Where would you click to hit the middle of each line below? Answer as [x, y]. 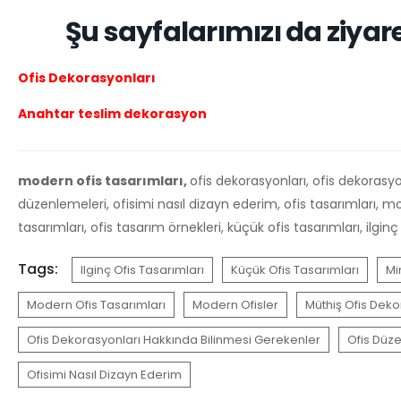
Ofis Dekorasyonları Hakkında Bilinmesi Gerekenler [174, 340]
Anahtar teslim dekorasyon [112, 114]
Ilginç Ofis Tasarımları [142, 270]
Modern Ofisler [235, 305]
